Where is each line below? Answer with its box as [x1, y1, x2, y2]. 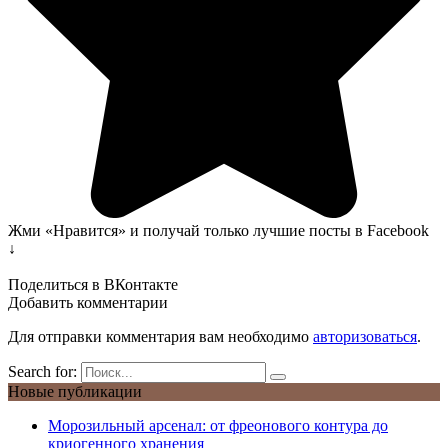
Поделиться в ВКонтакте [8, 275, 178, 293]
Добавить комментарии [8, 293, 168, 311]
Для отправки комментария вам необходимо [8, 327, 313, 345]
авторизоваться [313, 327, 417, 345]
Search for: [8, 362, 77, 380]
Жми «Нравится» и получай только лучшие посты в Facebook [8, 221, 429, 239]
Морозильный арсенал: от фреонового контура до [48, 416, 388, 434]
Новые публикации [8, 382, 142, 400]
